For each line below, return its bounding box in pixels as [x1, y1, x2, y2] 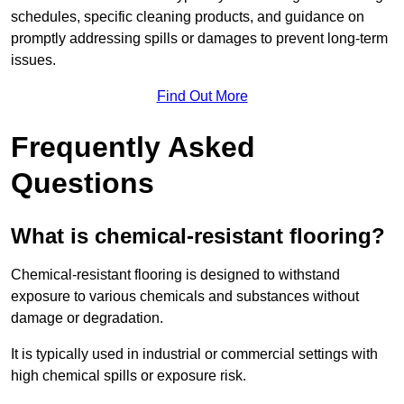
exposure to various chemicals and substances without [11, 289, 359, 305]
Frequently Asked [11, 131, 255, 164]
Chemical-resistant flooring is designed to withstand [11, 267, 340, 283]
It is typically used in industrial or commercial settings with [11, 346, 378, 363]
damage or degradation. [11, 310, 167, 326]
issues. [11, 52, 56, 69]
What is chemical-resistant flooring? [11, 224, 385, 249]
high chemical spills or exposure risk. [11, 368, 246, 384]
